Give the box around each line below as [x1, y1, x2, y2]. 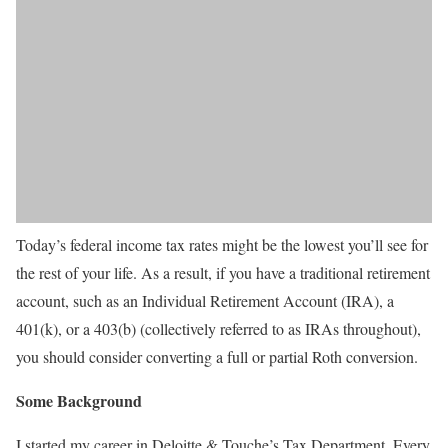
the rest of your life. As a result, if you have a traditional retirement [16, 261, 430, 283]
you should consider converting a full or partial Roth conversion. [16, 345, 418, 367]
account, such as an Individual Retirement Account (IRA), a [16, 289, 394, 311]
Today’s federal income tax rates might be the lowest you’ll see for [16, 233, 428, 255]
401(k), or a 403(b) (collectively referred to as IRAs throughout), [16, 317, 421, 339]
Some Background [16, 388, 142, 412]
